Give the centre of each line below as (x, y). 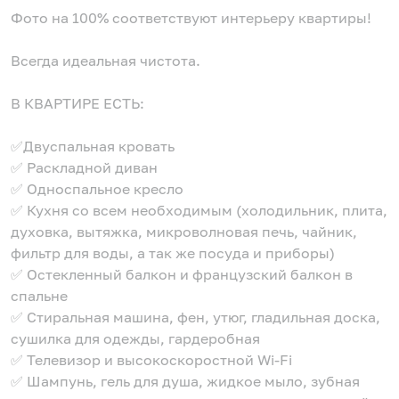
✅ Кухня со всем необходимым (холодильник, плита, (199, 211)
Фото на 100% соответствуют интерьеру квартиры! (191, 18)
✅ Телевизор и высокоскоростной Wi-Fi (151, 360)
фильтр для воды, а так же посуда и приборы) (173, 253)
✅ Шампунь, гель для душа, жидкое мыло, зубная (185, 382)
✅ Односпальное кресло (97, 189)
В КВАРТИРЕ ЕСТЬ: (77, 104)
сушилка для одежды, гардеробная (135, 339)
